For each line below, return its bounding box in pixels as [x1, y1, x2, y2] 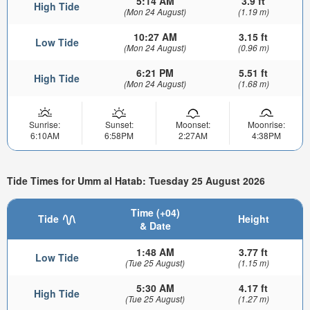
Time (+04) [130, 206, 180, 220]
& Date [139, 219, 171, 233]
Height [237, 212, 269, 226]
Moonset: [175, 118, 210, 130]
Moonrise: [247, 118, 285, 130]
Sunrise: [29, 118, 60, 130]
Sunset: [104, 118, 134, 130]
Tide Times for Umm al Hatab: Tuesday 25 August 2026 [7, 173, 265, 188]
